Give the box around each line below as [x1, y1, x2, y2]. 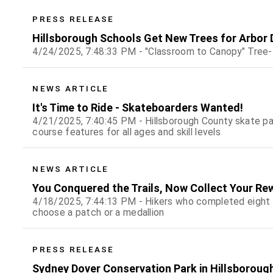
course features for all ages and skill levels [32, 126, 221, 138]
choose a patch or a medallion [32, 207, 165, 219]
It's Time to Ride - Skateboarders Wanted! [32, 101, 244, 115]
